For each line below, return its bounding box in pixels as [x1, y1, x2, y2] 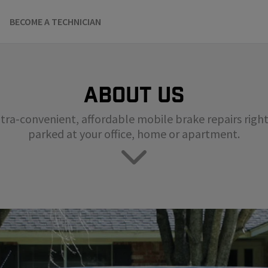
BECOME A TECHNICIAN [10, 16, 101, 28]
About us [83, 84, 185, 106]
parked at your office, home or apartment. [28, 126, 240, 142]
